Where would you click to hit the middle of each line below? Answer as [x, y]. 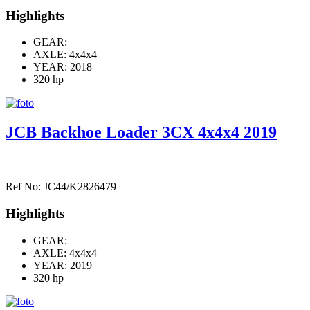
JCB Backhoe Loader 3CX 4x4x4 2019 [141, 133]
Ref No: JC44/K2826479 [61, 187]
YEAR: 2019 [63, 265]
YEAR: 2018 [63, 67]
